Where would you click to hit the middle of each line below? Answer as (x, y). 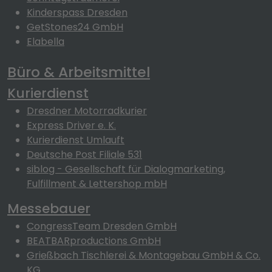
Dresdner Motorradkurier (87, 111)
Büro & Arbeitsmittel (79, 72)
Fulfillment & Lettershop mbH (97, 184)
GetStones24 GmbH (75, 27)
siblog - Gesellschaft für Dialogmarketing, (126, 169)
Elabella (46, 42)
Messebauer (49, 209)
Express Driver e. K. (71, 125)
